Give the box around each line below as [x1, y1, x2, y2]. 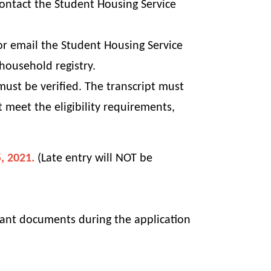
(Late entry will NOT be [38, 152, 152, 165]
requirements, [100, 102, 175, 114]
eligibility [54, 102, 100, 114]
